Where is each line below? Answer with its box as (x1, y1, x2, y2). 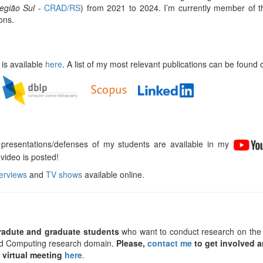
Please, (116, 237, 147, 249)
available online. (82, 168, 144, 181)
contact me (147, 237, 192, 249)
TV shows (46, 168, 82, 181)
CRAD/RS (44, 2, 81, 14)
